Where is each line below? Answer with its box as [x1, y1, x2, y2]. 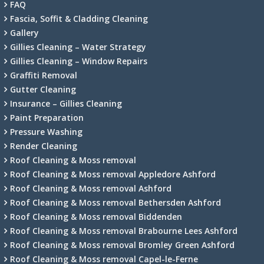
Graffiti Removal [10, 69, 77, 81]
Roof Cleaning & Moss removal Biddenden [10, 210, 182, 222]
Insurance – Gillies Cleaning [10, 97, 122, 109]
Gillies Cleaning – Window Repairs [10, 55, 147, 67]
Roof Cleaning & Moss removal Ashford [10, 182, 171, 194]
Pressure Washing [10, 126, 82, 137]
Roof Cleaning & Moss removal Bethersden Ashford [10, 196, 221, 208]
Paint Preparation [10, 111, 84, 123]
